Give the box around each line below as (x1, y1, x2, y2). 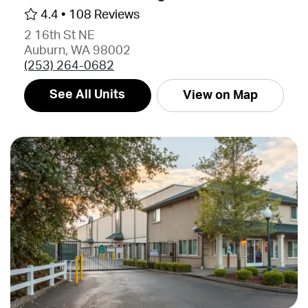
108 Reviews (69, 9, 140, 21)
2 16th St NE (24, 30, 95, 41)
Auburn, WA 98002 (24, 45, 131, 56)
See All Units (49, 89, 126, 100)
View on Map (182, 89, 258, 101)
